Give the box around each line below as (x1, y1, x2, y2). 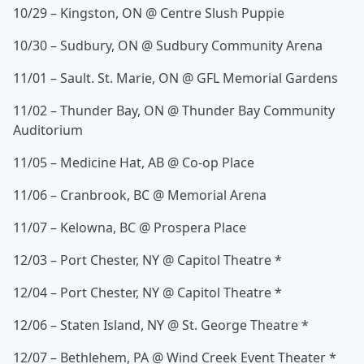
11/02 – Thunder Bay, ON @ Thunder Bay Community (13, 102, 335, 120)
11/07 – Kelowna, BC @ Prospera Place (13, 219, 246, 237)
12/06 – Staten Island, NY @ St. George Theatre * (13, 316, 309, 335)
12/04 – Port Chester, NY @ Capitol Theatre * (13, 284, 282, 302)
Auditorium (13, 121, 83, 140)
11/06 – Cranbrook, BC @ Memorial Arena (13, 186, 266, 205)
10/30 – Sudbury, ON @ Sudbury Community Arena (13, 37, 323, 55)
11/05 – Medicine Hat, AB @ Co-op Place (13, 154, 254, 172)
